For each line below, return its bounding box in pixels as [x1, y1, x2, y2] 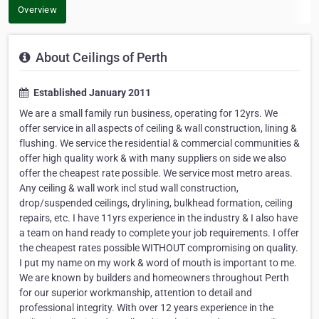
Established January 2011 [31, 87, 151, 99]
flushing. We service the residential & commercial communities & [19, 137, 300, 150]
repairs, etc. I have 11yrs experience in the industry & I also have [19, 212, 298, 224]
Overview [18, 4, 58, 16]
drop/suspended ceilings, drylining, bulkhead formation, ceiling [19, 197, 293, 209]
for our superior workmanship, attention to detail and [19, 287, 252, 299]
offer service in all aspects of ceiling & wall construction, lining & [19, 122, 297, 135]
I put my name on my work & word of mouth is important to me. [19, 257, 297, 269]
